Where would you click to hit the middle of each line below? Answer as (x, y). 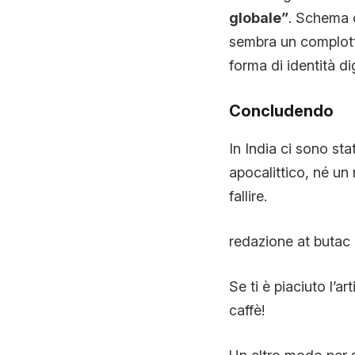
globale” (258, 18)
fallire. (248, 197)
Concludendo (281, 111)
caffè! (246, 311)
